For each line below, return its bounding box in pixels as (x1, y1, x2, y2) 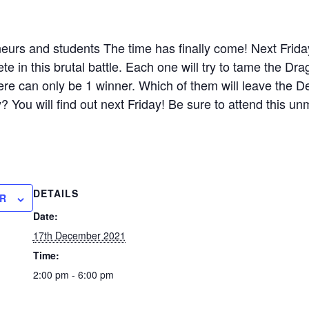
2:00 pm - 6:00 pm (32, 268, 114, 282)
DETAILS (32, 186, 79, 201)
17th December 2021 (32, 228, 126, 243)
